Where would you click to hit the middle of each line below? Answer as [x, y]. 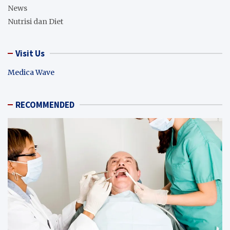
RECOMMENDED [45, 105]
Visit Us [30, 54]
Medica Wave [31, 73]
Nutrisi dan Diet [35, 22]
